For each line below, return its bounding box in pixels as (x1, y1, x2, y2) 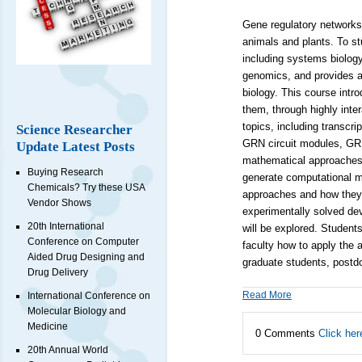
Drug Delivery (27, 267, 88, 279)
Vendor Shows (27, 197, 91, 209)
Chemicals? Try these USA (27, 182, 145, 194)
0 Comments (255, 326, 318, 339)
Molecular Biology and (27, 305, 126, 318)
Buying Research (27, 166, 103, 179)
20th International (27, 221, 104, 233)
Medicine (27, 321, 68, 333)
